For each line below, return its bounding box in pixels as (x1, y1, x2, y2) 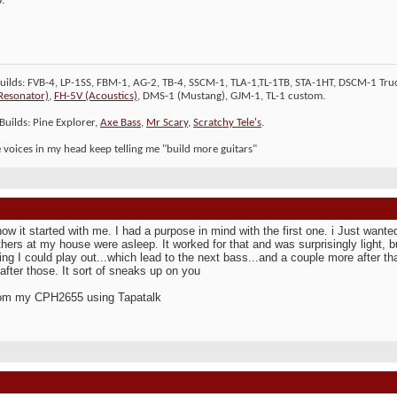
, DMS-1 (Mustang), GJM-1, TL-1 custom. (137, 90, 325, 103)
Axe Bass (100, 117, 141, 129)
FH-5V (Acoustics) (54, 90, 137, 103)
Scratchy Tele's (193, 117, 261, 129)
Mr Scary (146, 117, 188, 129)
